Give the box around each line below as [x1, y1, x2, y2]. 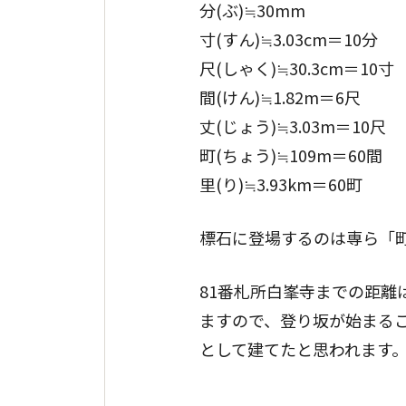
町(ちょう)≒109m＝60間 [199, 142, 382, 167]
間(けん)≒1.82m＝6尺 [199, 84, 361, 109]
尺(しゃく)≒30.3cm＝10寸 [199, 55, 394, 80]
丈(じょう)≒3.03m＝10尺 [199, 113, 386, 138]
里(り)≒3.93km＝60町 [199, 171, 362, 196]
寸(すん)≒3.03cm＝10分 [199, 26, 378, 51]
